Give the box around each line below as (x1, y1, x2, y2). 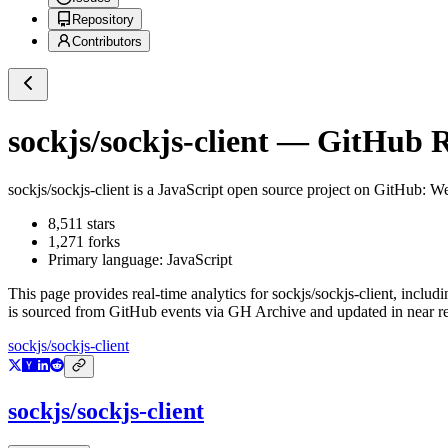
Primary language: (48, 251, 167, 269)
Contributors (72, 34, 142, 50)
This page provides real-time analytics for (8, 285, 272, 303)
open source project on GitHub (223, 181, 422, 199)
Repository (72, 12, 134, 28)
